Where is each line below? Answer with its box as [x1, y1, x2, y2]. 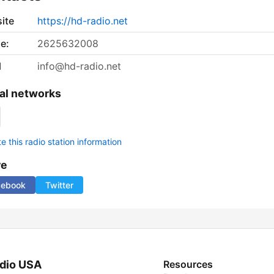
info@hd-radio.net [37, 60, 121, 73]
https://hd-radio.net [37, 15, 128, 28]
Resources [163, 258, 213, 271]
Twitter [45, 180, 73, 191]
